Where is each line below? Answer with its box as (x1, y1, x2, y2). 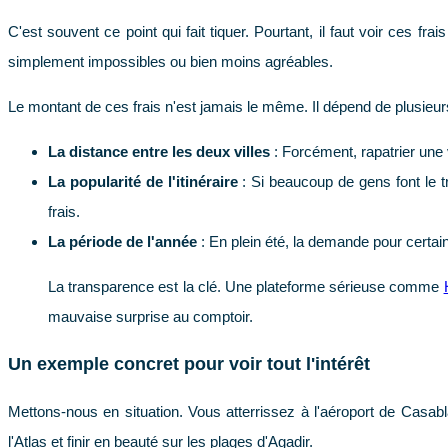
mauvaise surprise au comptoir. (48, 307, 253, 325)
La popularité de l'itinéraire (48, 172, 238, 190)
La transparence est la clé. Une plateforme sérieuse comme (48, 277, 444, 295)
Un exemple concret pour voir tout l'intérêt (8, 354, 370, 375)
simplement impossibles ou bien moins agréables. (8, 52, 333, 70)
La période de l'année (48, 232, 197, 250)
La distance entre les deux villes (48, 142, 270, 160)
